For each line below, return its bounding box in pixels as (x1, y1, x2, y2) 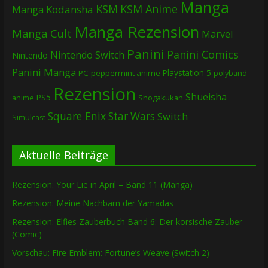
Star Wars (108, 109, 155, 123)
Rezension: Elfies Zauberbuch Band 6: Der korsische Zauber (11, 215, 242, 227)
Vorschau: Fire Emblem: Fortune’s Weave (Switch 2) (11, 246, 209, 258)
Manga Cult (11, 26, 72, 41)
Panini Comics (166, 47, 239, 62)
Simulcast (11, 112, 45, 123)
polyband (213, 68, 247, 78)
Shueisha (185, 90, 227, 103)
